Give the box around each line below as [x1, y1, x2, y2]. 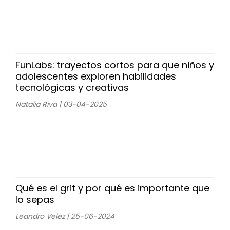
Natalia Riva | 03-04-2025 [15, 99, 107, 109]
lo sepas [15, 193, 54, 206]
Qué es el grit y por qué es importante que [15, 181, 209, 195]
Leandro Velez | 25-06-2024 [15, 210, 114, 221]
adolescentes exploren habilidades [15, 69, 176, 83]
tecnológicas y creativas [15, 81, 129, 94]
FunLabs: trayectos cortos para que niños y [15, 58, 214, 71]
